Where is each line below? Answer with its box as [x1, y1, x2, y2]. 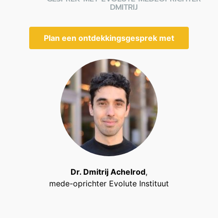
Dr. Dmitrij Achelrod [71, 166, 145, 177]
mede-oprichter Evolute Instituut [49, 178, 169, 188]
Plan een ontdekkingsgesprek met [44, 33, 174, 43]
